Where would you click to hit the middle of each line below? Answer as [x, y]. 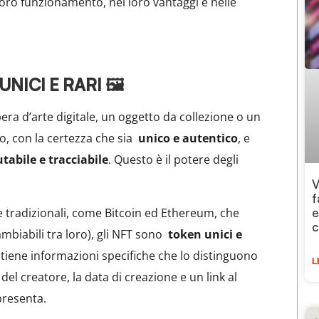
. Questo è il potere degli [174, 160]
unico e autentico [188, 138]
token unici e [205, 234]
